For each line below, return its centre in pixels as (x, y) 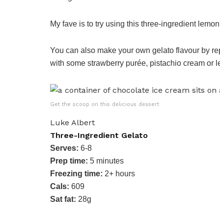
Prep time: (70, 161)
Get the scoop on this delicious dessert (105, 104)
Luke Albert (72, 122)
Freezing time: (76, 173)
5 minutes (107, 161)
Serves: (65, 148)
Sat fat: (63, 199)
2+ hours (119, 173)
